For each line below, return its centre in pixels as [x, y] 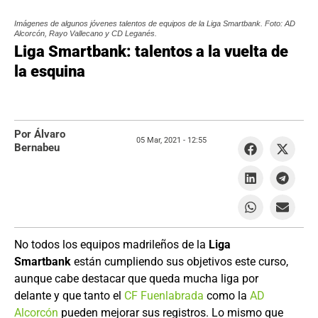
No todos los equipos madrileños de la [111, 245]
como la [227, 296]
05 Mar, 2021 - [160, 140]
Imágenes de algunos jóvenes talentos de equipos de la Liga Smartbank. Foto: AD [155, 23]
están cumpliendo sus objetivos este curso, [180, 262]
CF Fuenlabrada [164, 296]
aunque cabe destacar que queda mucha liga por [136, 279]
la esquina [50, 71]
